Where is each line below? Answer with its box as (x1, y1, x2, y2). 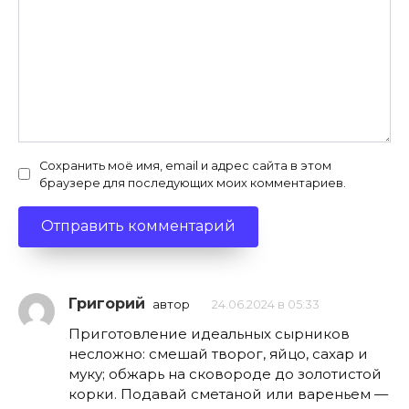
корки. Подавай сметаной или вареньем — (68, 384, 388, 403)
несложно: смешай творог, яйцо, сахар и (68, 344, 368, 362)
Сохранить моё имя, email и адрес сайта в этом (39, 158, 331, 173)
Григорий (68, 294, 145, 312)
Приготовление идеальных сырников (68, 324, 350, 342)
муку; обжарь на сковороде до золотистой (68, 364, 382, 383)
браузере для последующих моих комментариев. (39, 175, 346, 190)
